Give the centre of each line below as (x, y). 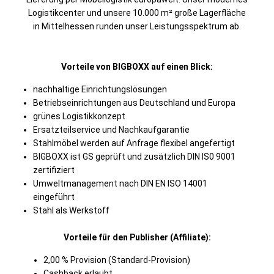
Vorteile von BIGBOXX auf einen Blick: (137, 67)
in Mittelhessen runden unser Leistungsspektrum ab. (137, 26)
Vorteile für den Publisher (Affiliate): (137, 237)
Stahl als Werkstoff (71, 210)
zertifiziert (54, 170)
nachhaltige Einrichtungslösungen (100, 89)
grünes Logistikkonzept (79, 116)
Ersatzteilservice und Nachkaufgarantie (111, 130)
